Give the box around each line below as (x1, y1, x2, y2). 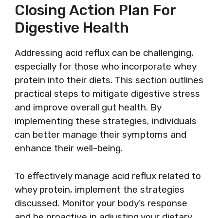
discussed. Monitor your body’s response (15, 197, 187, 209)
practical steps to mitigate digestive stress (15, 88, 200, 99)
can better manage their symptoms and (15, 129, 186, 140)
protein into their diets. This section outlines (15, 74, 203, 86)
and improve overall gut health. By (15, 102, 161, 113)
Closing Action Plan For (15, 1, 176, 19)
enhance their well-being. (15, 143, 123, 154)
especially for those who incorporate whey (15, 61, 196, 72)
